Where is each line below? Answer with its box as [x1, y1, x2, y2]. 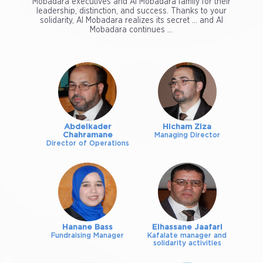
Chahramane [62, 131, 113, 140]
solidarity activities [153, 240, 221, 247]
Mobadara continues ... [90, 26, 173, 35]
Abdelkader [63, 123, 112, 131]
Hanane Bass [62, 224, 113, 232]
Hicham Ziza [163, 123, 212, 131]
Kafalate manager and [147, 232, 227, 240]
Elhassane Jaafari [151, 224, 222, 232]
